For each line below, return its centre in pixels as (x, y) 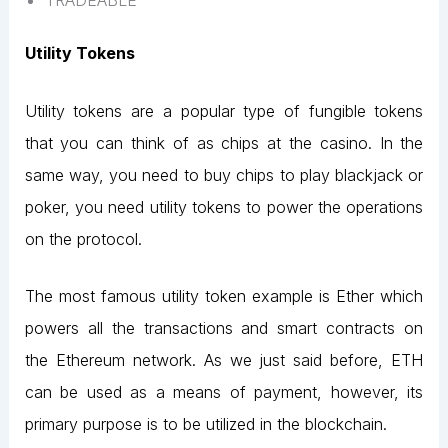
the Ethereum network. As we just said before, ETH (224, 360)
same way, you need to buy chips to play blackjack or (224, 174)
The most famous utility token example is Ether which (224, 296)
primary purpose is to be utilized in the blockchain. (205, 424)
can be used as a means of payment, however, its (224, 392)
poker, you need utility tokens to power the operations (224, 206)
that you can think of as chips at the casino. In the (224, 142)
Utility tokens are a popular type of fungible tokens (224, 110)
